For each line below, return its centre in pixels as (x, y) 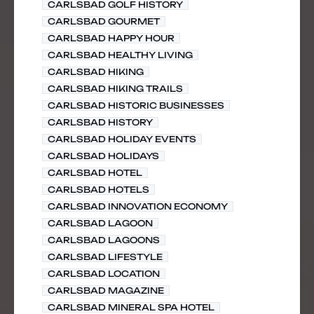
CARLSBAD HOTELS (98, 190)
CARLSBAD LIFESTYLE (105, 257)
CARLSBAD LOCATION (104, 274)
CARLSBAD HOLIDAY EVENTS (122, 139)
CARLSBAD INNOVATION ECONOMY (138, 206)
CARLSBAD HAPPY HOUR (111, 38)
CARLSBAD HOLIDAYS (103, 156)
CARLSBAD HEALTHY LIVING (120, 55)
